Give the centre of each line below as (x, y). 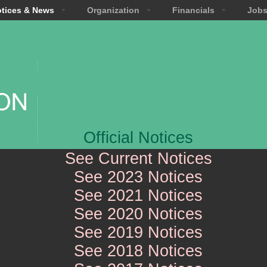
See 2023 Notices (138, 177)
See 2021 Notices (138, 195)
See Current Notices (138, 159)
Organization (113, 10)
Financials (193, 10)
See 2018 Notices (138, 251)
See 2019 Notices (138, 232)
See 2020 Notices (138, 214)
